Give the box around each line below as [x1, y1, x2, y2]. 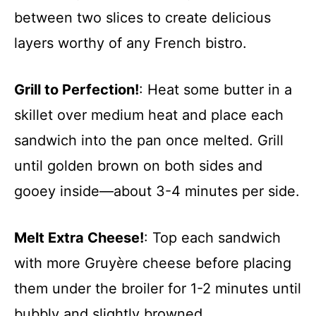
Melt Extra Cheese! [14, 229, 144, 246]
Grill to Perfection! [14, 81, 139, 98]
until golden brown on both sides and [14, 157, 262, 174]
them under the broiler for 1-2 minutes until [14, 280, 301, 297]
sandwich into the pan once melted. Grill [14, 132, 284, 149]
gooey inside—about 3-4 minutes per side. [14, 183, 300, 200]
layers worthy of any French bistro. [14, 35, 247, 51]
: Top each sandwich [144, 229, 281, 246]
